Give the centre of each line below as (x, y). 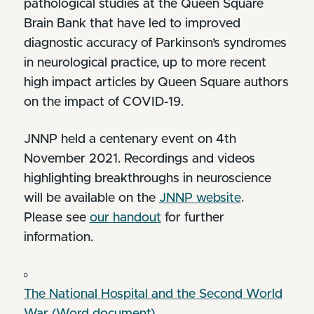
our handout (125, 218)
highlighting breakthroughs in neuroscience (147, 178)
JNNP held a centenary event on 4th (130, 139)
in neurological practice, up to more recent (145, 63)
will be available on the (91, 198)
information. (58, 237)
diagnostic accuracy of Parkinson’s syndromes (155, 43)
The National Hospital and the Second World (153, 294)
